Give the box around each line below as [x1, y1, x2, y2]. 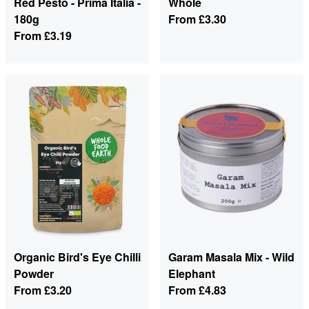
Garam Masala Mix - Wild [168, 249, 295, 266]
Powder [14, 266, 54, 282]
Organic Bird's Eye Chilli [14, 249, 141, 266]
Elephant [168, 266, 215, 282]
